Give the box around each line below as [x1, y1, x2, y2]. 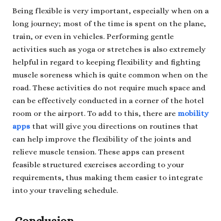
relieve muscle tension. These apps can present [12, 147, 185, 157]
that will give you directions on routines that [30, 122, 198, 131]
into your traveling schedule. [12, 186, 118, 195]
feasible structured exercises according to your [12, 160, 184, 170]
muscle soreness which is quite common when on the [12, 71, 208, 80]
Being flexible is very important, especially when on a [12, 6, 209, 16]
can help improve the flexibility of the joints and [12, 135, 191, 144]
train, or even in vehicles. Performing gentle [12, 32, 174, 41]
